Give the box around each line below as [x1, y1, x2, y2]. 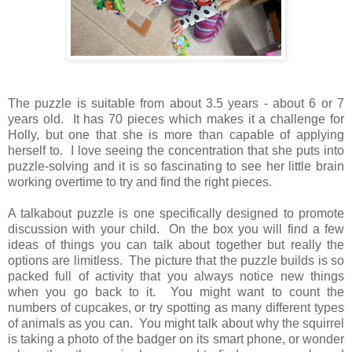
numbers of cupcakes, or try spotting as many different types [8, 300, 344, 314]
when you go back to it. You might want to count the [8, 284, 344, 299]
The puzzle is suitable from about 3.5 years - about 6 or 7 [8, 96, 344, 110]
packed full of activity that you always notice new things [8, 269, 344, 283]
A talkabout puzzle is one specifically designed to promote [8, 206, 344, 220]
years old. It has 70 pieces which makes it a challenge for [8, 112, 344, 126]
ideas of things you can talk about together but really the [8, 237, 344, 251]
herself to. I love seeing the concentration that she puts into [8, 143, 344, 157]
